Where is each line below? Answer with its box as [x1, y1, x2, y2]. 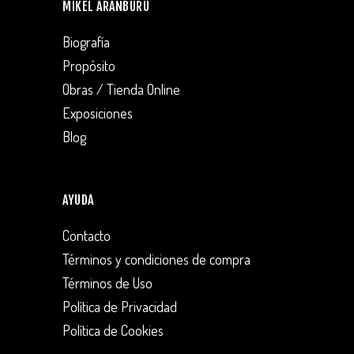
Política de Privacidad [62, 298, 177, 316]
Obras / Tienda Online [62, 81, 180, 99]
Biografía [62, 33, 110, 51]
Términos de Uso [62, 274, 153, 292]
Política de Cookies [62, 322, 164, 340]
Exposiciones [62, 104, 133, 122]
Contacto [62, 227, 111, 245]
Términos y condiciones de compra [62, 250, 250, 269]
